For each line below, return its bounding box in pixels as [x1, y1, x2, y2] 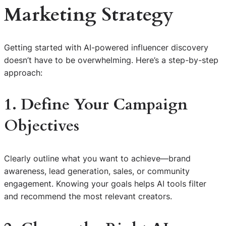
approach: [4, 67, 42, 78]
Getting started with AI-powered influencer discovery [4, 42, 208, 52]
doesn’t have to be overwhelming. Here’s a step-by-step [4, 54, 218, 65]
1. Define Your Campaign [4, 94, 188, 116]
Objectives [4, 116, 79, 137]
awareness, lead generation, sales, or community [4, 165, 190, 176]
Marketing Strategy [4, 2, 174, 28]
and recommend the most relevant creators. [4, 191, 172, 201]
